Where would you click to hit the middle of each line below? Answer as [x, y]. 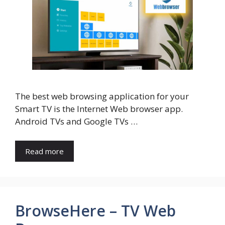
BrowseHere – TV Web [95, 210]
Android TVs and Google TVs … [76, 122]
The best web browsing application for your [102, 96]
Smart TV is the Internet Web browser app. [99, 109]
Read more [44, 151]
